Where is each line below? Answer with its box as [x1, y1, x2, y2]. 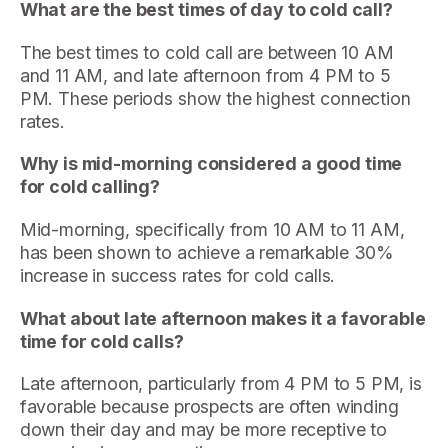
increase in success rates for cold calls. [19, 264, 336, 286]
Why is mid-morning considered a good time [19, 153, 403, 175]
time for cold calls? [19, 330, 184, 352]
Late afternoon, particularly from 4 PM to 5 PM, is [19, 373, 422, 395]
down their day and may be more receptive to [19, 419, 387, 441]
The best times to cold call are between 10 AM [19, 41, 394, 63]
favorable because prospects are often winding [19, 396, 399, 418]
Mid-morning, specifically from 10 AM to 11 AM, [19, 218, 405, 240]
